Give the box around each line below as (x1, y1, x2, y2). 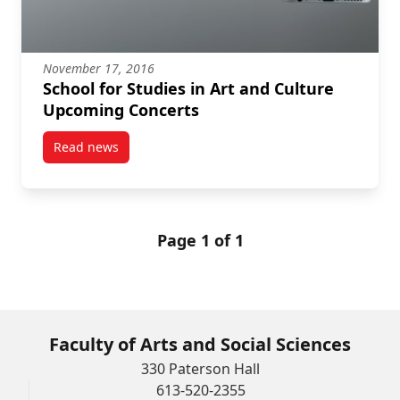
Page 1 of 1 (156, 229, 244, 251)
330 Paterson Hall (140, 358, 260, 379)
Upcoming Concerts (43, 98, 199, 121)
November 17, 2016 (43, 59, 154, 77)
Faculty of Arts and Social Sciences (49, 331, 351, 356)
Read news (54, 137, 119, 155)
